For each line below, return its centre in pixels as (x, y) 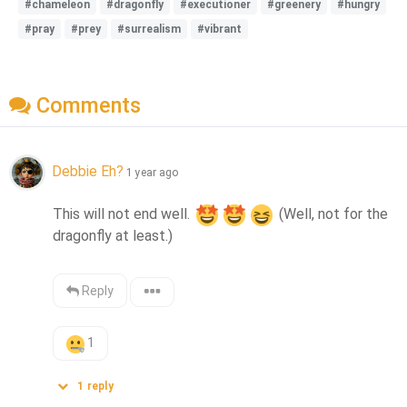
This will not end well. (124, 214)
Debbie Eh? (88, 172)
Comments (86, 106)
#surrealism (149, 29)
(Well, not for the (332, 214)
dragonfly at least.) (113, 236)
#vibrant (219, 29)
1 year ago (152, 173)
